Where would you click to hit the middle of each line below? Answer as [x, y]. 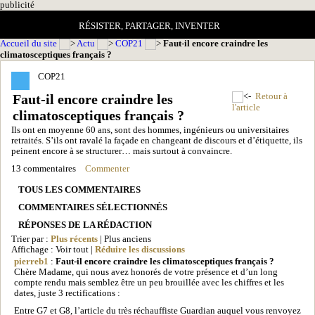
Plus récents [74, 239]
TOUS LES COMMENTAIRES [79, 189]
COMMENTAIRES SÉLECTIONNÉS [93, 207]
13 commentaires [44, 168]
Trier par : [31, 239]
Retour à [271, 96]
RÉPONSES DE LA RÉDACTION [85, 225]
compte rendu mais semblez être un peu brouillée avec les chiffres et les [149, 282]
